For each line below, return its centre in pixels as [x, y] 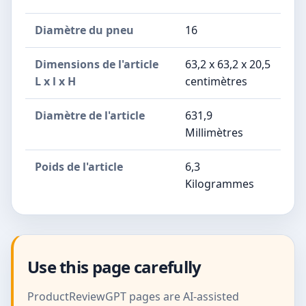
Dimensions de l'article [97, 65]
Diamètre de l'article [90, 116]
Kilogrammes [220, 184]
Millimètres [214, 133]
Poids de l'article [79, 167]
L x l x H [55, 82]
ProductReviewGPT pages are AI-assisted [133, 297]
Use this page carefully [114, 267]
